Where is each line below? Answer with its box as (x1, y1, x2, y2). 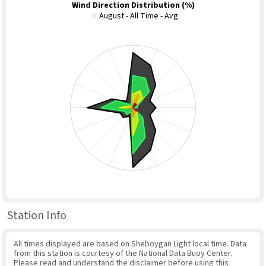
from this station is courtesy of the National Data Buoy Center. (13, 248, 232, 260)
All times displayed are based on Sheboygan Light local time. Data (13, 238, 246, 251)
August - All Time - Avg (99, 10, 178, 23)
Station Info (7, 207, 66, 224)
